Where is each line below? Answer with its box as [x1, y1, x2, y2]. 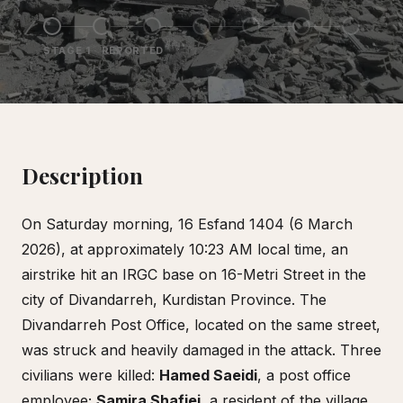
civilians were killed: [22, 366, 159, 384]
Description [22, 161, 143, 190]
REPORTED [101, 44, 164, 57]
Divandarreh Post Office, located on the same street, [22, 316, 381, 334]
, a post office [257, 366, 351, 384]
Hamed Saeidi [159, 366, 257, 384]
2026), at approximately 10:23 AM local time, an [22, 240, 348, 258]
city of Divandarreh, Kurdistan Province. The [22, 291, 327, 309]
